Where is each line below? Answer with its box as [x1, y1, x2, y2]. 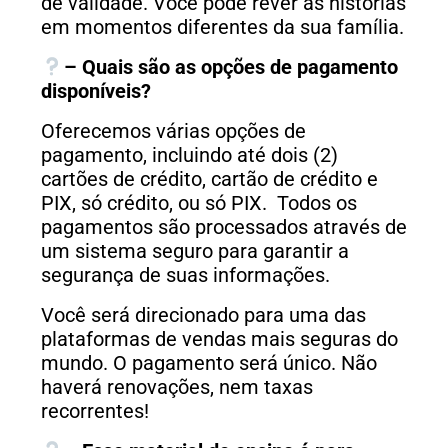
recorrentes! [41, 399, 154, 424]
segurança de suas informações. [41, 263, 335, 288]
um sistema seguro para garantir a [41, 239, 349, 264]
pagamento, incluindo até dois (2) [41, 143, 338, 168]
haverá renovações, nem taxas [41, 375, 313, 400]
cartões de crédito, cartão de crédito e [41, 167, 378, 192]
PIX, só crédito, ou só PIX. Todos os [41, 191, 357, 216]
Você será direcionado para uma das [41, 303, 366, 328]
